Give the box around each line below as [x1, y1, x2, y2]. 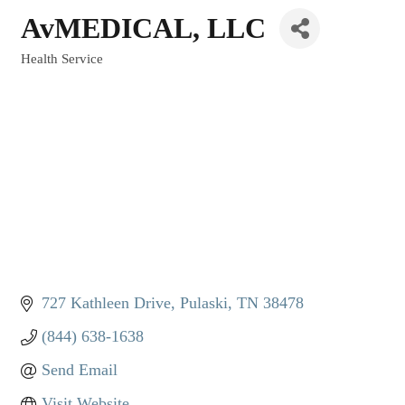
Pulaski [179, 294, 228, 313]
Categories [20, 63, 84, 78]
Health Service [21, 51, 103, 66]
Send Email [41, 361, 118, 380]
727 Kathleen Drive [41, 294, 171, 313]
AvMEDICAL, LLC [21, 12, 266, 44]
